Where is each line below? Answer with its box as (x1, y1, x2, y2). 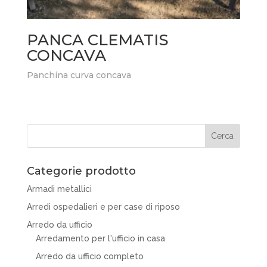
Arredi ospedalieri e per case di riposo (26, 201, 180, 212)
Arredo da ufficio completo (35, 251, 144, 261)
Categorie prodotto (26, 164, 136, 178)
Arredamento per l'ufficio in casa (35, 233, 165, 243)
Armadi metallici (26, 184, 92, 194)
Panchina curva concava (26, 69, 131, 80)
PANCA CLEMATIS (26, 30, 169, 49)
